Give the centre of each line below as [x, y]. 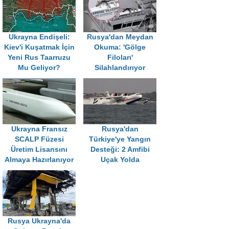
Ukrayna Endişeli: [39, 37]
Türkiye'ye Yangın [120, 140]
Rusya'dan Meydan [120, 37]
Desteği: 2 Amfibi [120, 150]
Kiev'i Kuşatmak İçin [39, 48]
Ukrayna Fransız [39, 129]
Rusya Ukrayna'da [39, 221]
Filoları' [120, 58]
